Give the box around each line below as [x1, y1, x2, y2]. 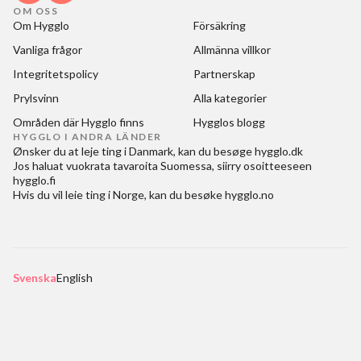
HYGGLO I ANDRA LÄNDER [13, 131, 162, 143]
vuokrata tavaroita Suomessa [66, 159, 212, 172]
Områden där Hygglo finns [13, 115, 144, 129]
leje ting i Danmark [81, 144, 173, 158]
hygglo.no [225, 188, 274, 201]
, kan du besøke [144, 188, 222, 201]
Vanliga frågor [13, 43, 82, 56]
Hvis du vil [13, 188, 63, 201]
